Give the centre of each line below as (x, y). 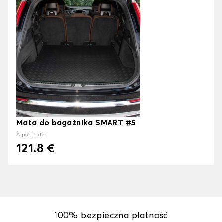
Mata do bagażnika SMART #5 (76, 123)
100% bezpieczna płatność (111, 216)
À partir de (31, 135)
